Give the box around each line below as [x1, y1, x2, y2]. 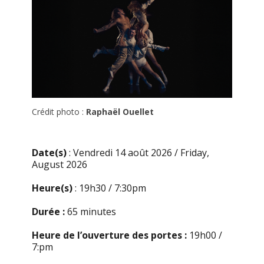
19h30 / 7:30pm [79, 181, 146, 195]
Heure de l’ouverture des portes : [32, 229, 189, 242]
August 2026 [32, 158, 87, 171]
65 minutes [67, 205, 116, 219]
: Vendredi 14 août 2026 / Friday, [69, 146, 209, 160]
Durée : [32, 205, 67, 219]
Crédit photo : [32, 106, 86, 118]
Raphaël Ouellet [86, 106, 154, 118]
